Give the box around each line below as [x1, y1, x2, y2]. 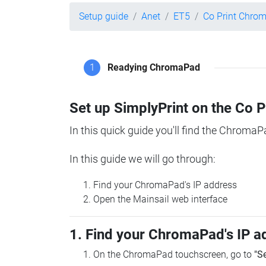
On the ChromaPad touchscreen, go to [93, 249, 254, 261]
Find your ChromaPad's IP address [93, 179, 237, 191]
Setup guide [79, 11, 128, 22]
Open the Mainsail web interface [93, 194, 227, 205]
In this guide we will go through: [69, 153, 216, 166]
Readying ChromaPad [107, 62, 200, 74]
